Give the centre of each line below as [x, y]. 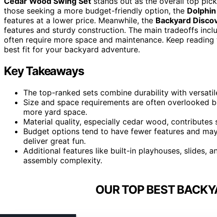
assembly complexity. [63, 161]
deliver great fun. [54, 141]
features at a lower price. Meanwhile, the [80, 21]
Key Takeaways [44, 71]
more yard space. [55, 112]
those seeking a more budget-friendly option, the [95, 11]
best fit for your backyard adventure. [72, 50]
